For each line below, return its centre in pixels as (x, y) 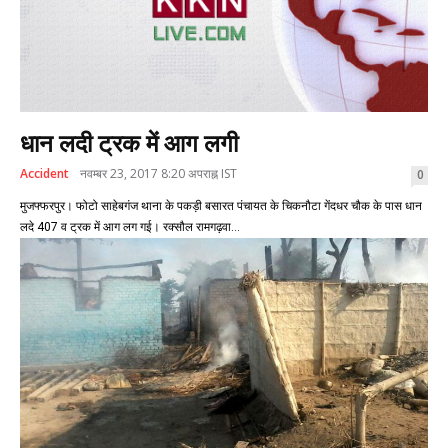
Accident (44, 173)
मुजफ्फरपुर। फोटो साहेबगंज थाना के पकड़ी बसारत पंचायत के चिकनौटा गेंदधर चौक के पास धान (221, 205)
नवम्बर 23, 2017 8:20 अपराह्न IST (158, 173)
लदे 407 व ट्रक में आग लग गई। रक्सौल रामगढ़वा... (130, 226)
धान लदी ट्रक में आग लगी (129, 143)
